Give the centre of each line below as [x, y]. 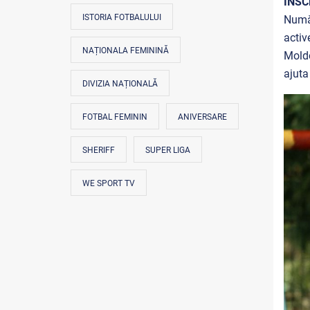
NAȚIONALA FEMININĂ [126, 51]
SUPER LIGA [168, 150]
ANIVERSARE [202, 117]
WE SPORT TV [109, 183]
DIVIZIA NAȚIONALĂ [120, 84]
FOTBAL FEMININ [115, 117]
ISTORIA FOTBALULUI [122, 17]
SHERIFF [99, 150]
